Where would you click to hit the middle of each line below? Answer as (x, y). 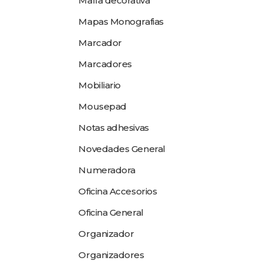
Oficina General (111, 212)
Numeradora (107, 170)
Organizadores (111, 255)
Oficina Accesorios (118, 191)
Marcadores (105, 64)
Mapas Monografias (121, 22)
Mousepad (103, 106)
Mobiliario (100, 85)
